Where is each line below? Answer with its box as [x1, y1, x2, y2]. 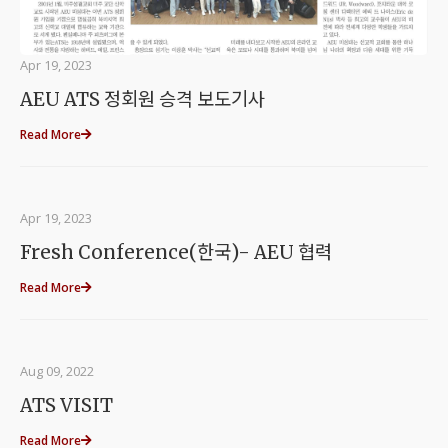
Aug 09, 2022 [20, 362, 94, 380]
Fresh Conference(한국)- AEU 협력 [20, 241, 332, 264]
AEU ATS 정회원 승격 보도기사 [20, 88, 265, 111]
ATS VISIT [20, 394, 113, 417]
